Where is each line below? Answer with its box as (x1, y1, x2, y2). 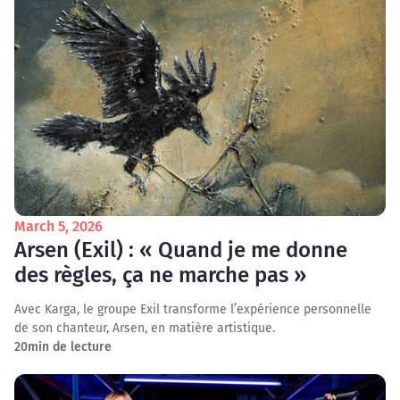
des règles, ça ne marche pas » (14, 262, 306, 287)
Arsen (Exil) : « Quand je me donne (14, 237, 347, 262)
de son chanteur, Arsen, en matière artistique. (14, 321, 275, 336)
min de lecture (28, 339, 112, 354)
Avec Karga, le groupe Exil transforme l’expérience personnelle (14, 302, 371, 317)
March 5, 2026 (14, 218, 103, 235)
